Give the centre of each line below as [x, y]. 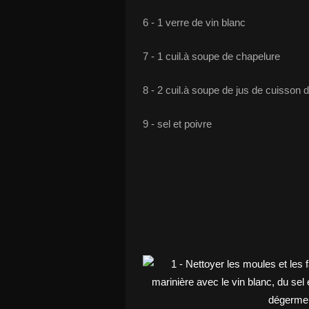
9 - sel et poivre [177, 124]
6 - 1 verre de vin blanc [194, 22]
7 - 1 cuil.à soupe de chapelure [211, 56]
